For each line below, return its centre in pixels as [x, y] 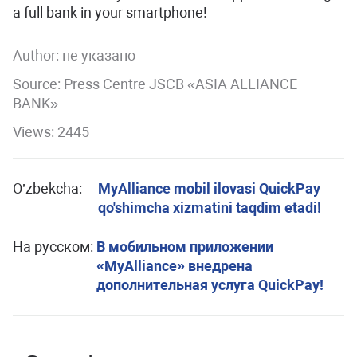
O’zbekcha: [47, 188]
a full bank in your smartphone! [110, 12]
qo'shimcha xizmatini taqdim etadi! [209, 208]
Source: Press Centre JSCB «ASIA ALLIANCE [155, 84]
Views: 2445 [51, 132]
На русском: [53, 247]
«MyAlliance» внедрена [175, 266]
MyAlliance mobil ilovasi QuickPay [209, 188]
